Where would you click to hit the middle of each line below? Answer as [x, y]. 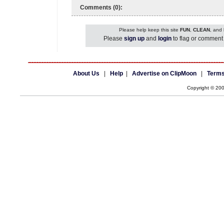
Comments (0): [101, 8]
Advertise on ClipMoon [164, 73]
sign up [134, 39]
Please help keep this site [149, 30]
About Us [86, 73]
